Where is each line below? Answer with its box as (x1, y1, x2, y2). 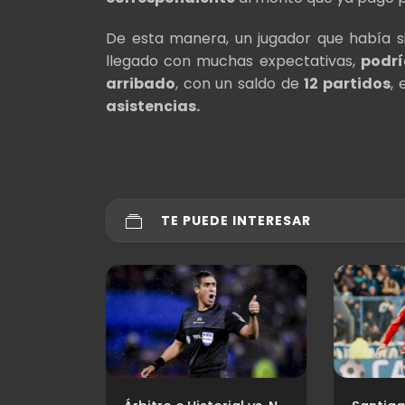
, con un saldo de (175, 73, 305, 95)
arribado (106, 73, 175, 95)
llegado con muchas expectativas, (106, 51, 361, 72)
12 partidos (304, 73, 391, 95)
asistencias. (106, 96, 200, 118)
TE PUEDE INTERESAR (161, 212, 311, 231)
